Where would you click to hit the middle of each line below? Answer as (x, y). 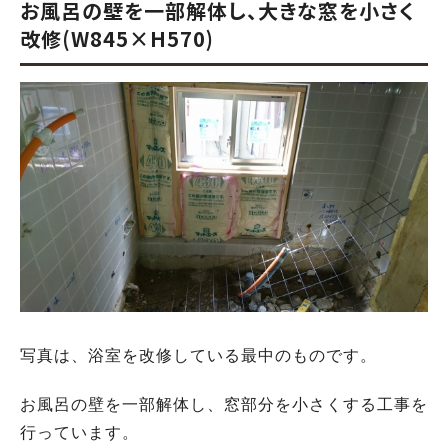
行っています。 (79, 432)
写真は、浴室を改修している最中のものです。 (198, 355)
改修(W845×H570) (117, 39)
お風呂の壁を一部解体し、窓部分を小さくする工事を (224, 404)
